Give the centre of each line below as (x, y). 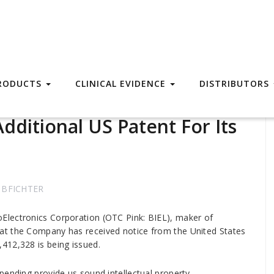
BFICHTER (23, 189)
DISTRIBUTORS (236, 83)
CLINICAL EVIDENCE (122, 83)
